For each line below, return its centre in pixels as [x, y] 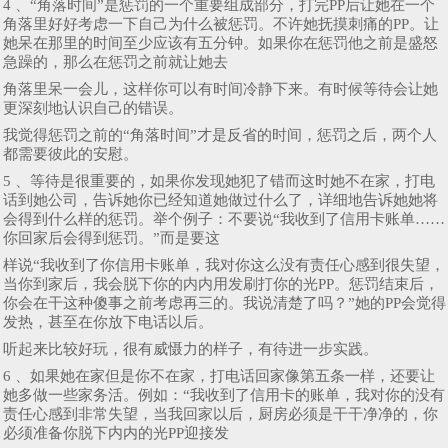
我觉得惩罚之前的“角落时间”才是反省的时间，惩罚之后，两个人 [220, 134]
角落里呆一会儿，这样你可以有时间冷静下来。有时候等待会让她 [220, 88]
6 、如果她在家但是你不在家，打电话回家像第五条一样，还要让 [219, 375]
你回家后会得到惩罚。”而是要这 [111, 237]
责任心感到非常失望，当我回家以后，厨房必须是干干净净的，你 [220, 413]
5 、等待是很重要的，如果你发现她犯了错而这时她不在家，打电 [219, 180]
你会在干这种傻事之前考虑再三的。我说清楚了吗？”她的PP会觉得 [224, 302]
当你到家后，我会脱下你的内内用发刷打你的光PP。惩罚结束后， [221, 283]
